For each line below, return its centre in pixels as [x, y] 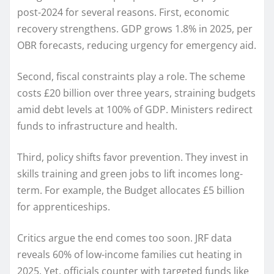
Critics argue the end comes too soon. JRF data [124, 238]
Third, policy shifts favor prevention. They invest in [133, 157]
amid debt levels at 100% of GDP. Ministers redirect [135, 109]
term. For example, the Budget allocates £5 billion [131, 190]
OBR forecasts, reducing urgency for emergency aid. [137, 45]
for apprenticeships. [64, 206]
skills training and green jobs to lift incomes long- [130, 173]
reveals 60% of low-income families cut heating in [130, 254]
